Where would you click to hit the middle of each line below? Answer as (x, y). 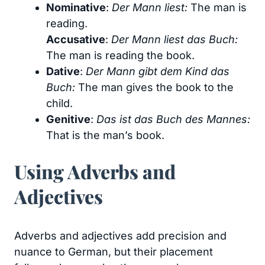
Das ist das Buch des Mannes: (173, 119)
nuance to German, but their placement (114, 252)
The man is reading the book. (120, 55)
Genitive (68, 119)
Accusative (76, 39)
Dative (63, 71)
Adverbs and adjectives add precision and (120, 236)
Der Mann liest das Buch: (174, 39)
